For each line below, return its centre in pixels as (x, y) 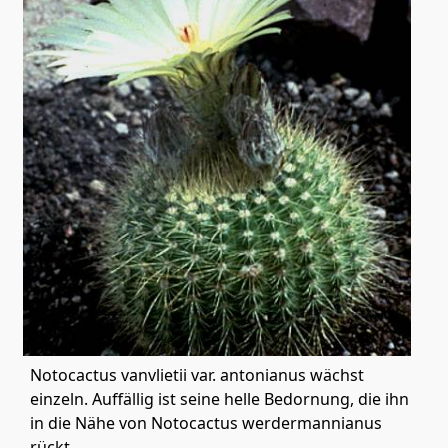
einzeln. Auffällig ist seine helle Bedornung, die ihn (219, 399)
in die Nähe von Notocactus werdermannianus (206, 423)
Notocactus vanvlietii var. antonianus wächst (197, 375)
